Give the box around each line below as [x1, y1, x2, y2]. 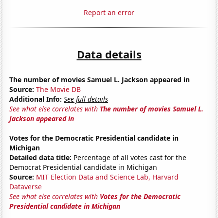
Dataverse [9, 182, 42, 191]
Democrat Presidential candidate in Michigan [9, 162, 158, 172]
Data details [76, 46, 142, 61]
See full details [64, 94, 109, 104]
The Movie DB [36, 84, 81, 94]
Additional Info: [9, 94, 62, 104]
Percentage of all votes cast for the [72, 152, 187, 162]
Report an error [84, 7, 134, 17]
